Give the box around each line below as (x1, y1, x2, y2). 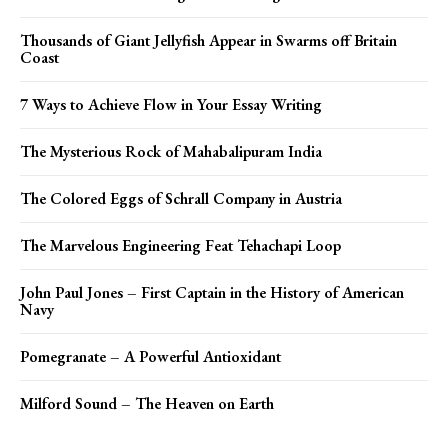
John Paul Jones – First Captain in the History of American (20, 281, 404, 303)
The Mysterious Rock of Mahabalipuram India (20, 140, 322, 162)
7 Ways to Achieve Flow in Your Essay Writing (20, 93, 322, 115)
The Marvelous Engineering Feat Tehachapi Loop (20, 234, 341, 256)
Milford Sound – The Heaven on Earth (20, 392, 274, 414)
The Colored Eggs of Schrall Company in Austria (20, 187, 342, 209)
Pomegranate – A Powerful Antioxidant (20, 345, 281, 367)
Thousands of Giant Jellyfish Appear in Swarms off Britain (20, 29, 397, 51)
